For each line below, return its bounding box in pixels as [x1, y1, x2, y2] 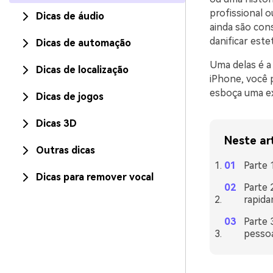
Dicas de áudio [36, 10, 104, 22]
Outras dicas [36, 144, 95, 156]
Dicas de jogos [36, 91, 104, 102]
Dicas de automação [36, 37, 131, 49]
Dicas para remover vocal [36, 171, 154, 183]
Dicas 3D [36, 118, 77, 129]
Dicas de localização [36, 64, 129, 76]
